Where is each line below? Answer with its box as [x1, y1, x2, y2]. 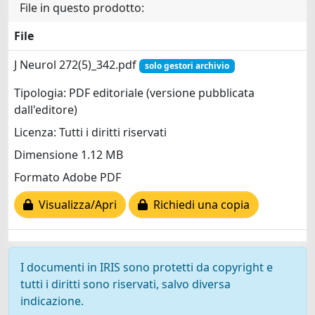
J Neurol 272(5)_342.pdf [14, 56, 139, 72]
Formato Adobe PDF [14, 169, 121, 186]
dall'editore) [14, 102, 77, 118]
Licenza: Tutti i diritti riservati [14, 124, 167, 141]
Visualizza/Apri [33, 197, 117, 213]
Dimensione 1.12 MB [14, 147, 123, 163]
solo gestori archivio [144, 59, 229, 72]
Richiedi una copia [148, 197, 250, 213]
